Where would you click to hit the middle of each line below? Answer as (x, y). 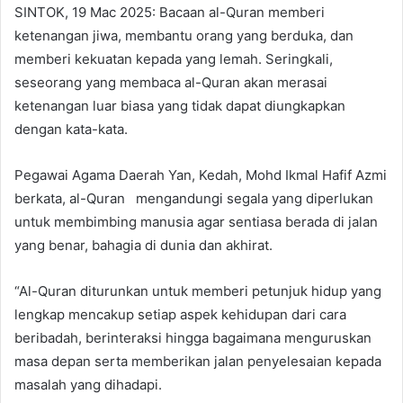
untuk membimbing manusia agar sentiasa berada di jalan (196, 221)
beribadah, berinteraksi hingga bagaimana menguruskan (193, 337)
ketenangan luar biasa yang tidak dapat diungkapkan (180, 105)
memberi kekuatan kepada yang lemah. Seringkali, (174, 58)
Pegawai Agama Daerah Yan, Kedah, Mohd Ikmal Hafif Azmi (201, 175)
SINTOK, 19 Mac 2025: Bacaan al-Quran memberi (170, 12)
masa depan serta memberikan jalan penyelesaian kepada (198, 361)
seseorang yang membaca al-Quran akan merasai (171, 82)
